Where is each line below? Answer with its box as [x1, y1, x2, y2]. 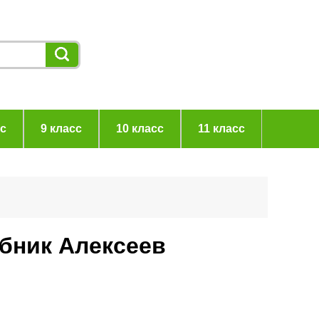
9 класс [40, 122, 82, 135]
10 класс [115, 122, 164, 135]
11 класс [197, 122, 245, 135]
